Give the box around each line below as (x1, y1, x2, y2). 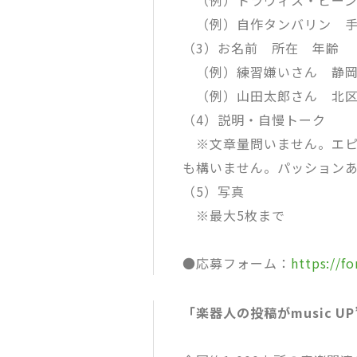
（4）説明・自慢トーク (182, 110, 326, 130)
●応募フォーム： (182, 253, 291, 273)
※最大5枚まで (182, 206, 285, 226)
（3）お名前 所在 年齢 (182, 38, 339, 58)
